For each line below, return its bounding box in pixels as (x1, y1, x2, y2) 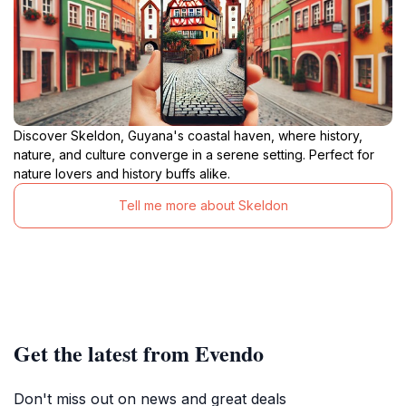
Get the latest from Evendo (14, 336, 264, 369)
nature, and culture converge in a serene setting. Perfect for (14, 146, 374, 162)
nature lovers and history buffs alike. (14, 165, 230, 181)
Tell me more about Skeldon (118, 198, 288, 214)
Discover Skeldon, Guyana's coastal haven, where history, (14, 127, 362, 143)
